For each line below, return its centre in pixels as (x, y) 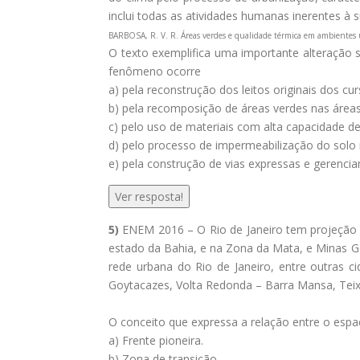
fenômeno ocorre (155, 71)
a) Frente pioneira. (156, 340)
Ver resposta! (149, 196)
